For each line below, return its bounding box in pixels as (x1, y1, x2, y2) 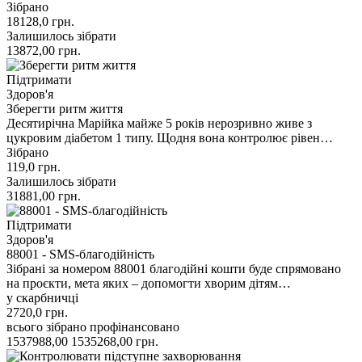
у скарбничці (6, 290, 78, 305)
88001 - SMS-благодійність (6, 246, 154, 261)
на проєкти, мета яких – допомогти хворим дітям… (6, 276, 291, 290)
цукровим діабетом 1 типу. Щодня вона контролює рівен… (6, 130, 333, 145)
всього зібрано (6, 319, 86, 334)
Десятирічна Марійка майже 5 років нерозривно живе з (6, 116, 312, 130)
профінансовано (90, 319, 179, 334)
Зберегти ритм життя (6, 101, 123, 116)
